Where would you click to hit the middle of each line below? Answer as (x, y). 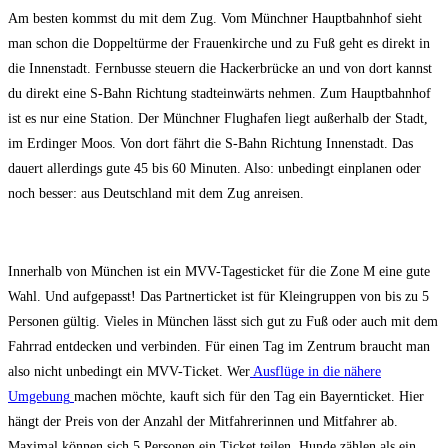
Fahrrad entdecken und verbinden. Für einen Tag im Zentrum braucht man (219, 347)
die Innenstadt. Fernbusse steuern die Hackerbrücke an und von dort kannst (220, 69)
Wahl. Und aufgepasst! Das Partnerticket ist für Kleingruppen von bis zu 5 (218, 297)
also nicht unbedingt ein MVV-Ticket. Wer (129, 372)
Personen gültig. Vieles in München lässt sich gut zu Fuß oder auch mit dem (223, 322)
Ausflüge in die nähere (315, 372)
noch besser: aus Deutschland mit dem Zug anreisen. (156, 194)
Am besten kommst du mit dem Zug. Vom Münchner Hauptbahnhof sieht (215, 19)
